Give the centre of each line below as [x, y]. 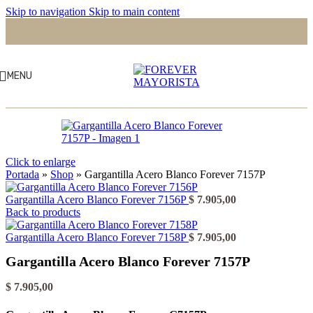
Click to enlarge [41, 162]
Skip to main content [134, 12]
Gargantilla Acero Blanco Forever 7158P [97, 237]
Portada [22, 174]
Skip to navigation [47, 12]
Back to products [43, 212]
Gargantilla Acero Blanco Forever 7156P [97, 199]
